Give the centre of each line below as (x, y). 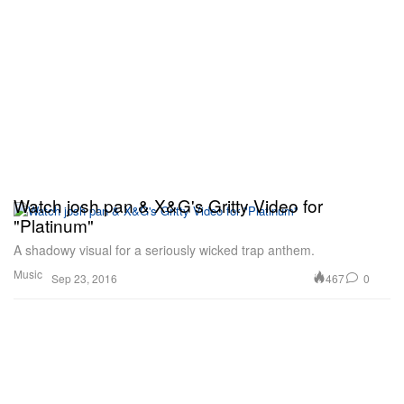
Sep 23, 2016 (84, 279)
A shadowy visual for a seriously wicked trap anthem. (164, 250)
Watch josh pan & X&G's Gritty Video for (168, 206)
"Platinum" (54, 225)
